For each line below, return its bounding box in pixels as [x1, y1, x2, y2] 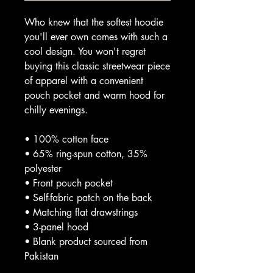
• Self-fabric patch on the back [24, 191, 152, 204]
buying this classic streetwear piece [24, 60, 170, 73]
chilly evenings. [24, 104, 88, 116]
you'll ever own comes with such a [24, 30, 168, 43]
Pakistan [24, 250, 58, 263]
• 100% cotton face [24, 133, 108, 146]
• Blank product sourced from [24, 235, 147, 248]
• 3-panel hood [24, 221, 88, 233]
